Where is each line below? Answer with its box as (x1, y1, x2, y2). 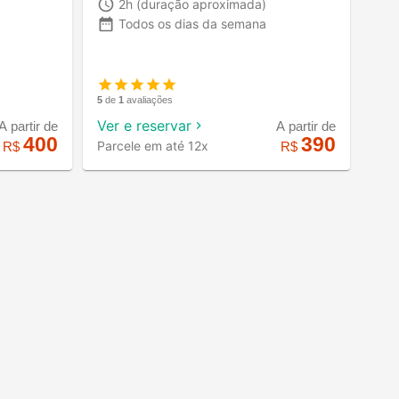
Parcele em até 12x (97, 137, 208, 153)
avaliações (126, 94, 173, 105)
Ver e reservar (97, 116, 191, 134)
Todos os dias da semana (118, 16, 266, 32)
